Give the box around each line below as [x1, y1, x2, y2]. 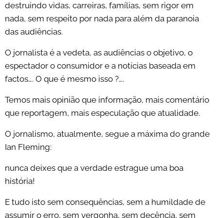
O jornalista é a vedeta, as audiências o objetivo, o [5, 48, 193, 58]
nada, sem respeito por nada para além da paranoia [5, 14, 199, 24]
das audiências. [5, 27, 63, 37]
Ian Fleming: [5, 142, 52, 152]
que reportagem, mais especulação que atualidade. [5, 108, 200, 118]
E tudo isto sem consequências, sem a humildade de [5, 197, 205, 207]
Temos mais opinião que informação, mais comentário [5, 95, 209, 105]
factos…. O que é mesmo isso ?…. [5, 74, 124, 84]
